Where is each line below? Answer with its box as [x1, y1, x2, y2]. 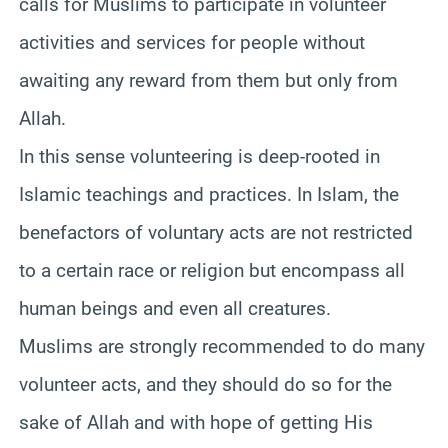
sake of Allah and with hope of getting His [19, 410, 373, 434]
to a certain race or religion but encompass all [19, 258, 405, 282]
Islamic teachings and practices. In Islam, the [19, 182, 399, 206]
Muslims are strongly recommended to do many [19, 334, 425, 358]
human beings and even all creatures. [19, 296, 331, 320]
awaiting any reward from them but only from [19, 68, 398, 92]
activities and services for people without [19, 30, 365, 54]
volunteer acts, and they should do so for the [19, 372, 392, 396]
